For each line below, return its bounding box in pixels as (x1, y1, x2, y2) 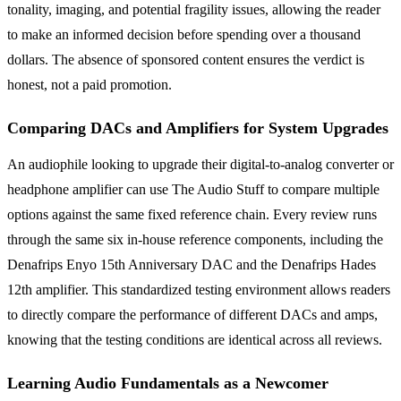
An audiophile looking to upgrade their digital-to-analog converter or (7, 156, 394, 172)
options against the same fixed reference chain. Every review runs (7, 206, 377, 222)
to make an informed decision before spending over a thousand (7, 26, 361, 42)
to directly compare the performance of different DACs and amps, (7, 306, 378, 322)
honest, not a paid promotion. (7, 76, 172, 92)
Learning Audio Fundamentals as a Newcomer (7, 373, 328, 392)
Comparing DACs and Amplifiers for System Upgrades (7, 118, 388, 137)
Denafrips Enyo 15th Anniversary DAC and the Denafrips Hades (7, 256, 376, 272)
